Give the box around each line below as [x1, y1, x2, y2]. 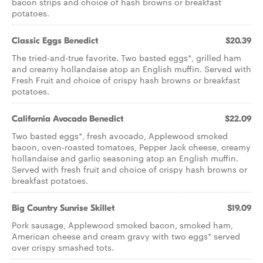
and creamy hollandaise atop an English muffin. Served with [12, 63, 251, 75]
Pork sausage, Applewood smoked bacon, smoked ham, [12, 219, 233, 231]
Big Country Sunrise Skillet [12, 203, 114, 213]
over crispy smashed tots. [12, 241, 114, 253]
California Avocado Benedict [12, 113, 123, 124]
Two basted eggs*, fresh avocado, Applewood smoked [12, 130, 228, 141]
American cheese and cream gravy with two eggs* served [12, 230, 240, 242]
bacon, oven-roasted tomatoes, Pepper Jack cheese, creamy [12, 141, 251, 153]
